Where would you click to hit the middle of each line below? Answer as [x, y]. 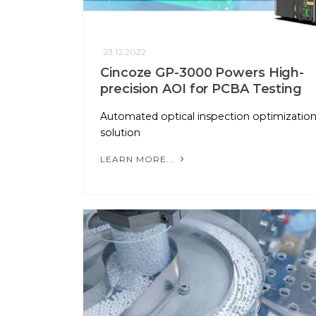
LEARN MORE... [139, 159]
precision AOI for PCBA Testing [201, 89]
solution [120, 133]
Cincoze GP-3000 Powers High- [202, 73]
